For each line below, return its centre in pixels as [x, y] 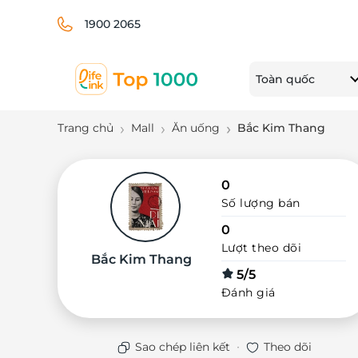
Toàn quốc [285, 79]
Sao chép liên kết [183, 347]
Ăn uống [196, 128]
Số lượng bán [261, 203]
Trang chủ [86, 128]
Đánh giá [248, 292]
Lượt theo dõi [261, 248]
